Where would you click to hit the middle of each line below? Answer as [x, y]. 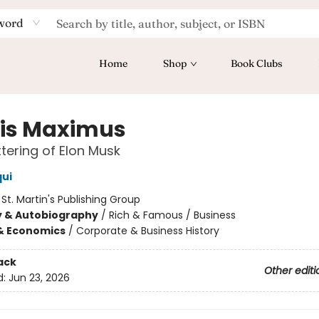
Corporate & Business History [147, 231]
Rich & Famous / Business [172, 215]
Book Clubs [257, 63]
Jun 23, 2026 [39, 278]
